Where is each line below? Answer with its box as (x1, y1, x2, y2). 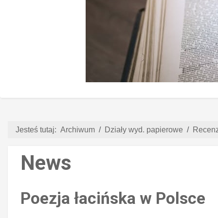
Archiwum (60, 125, 95, 134)
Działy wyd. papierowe (105, 125, 183, 134)
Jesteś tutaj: (16, 125, 60, 134)
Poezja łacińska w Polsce (20, 188, 205, 208)
